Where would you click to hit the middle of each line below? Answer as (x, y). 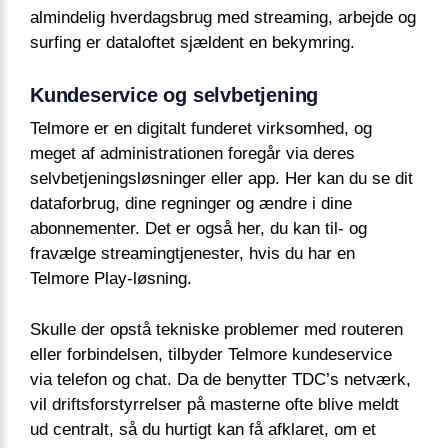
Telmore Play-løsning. (111, 279)
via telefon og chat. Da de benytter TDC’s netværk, (220, 379)
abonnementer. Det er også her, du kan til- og (198, 229)
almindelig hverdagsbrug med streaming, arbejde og (223, 18)
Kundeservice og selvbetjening (174, 95)
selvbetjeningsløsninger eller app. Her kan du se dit (221, 179)
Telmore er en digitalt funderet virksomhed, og (201, 129)
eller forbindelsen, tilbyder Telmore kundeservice (211, 354)
